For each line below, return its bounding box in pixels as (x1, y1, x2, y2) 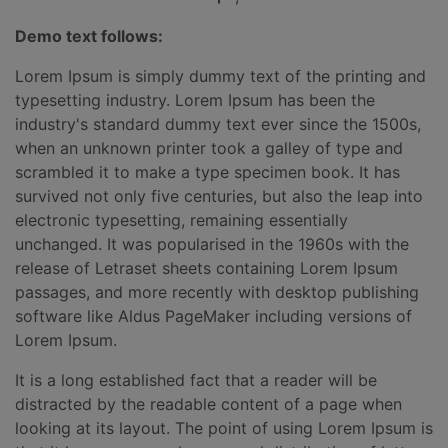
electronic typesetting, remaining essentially (15, 210, 348, 230)
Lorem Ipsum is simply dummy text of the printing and (15, 66, 426, 86)
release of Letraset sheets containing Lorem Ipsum (15, 258, 398, 278)
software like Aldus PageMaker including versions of (15, 306, 412, 326)
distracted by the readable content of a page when (15, 394, 402, 414)
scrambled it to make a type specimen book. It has (15, 162, 400, 182)
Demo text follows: (15, 26, 163, 46)
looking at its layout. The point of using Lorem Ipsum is (15, 418, 433, 438)
